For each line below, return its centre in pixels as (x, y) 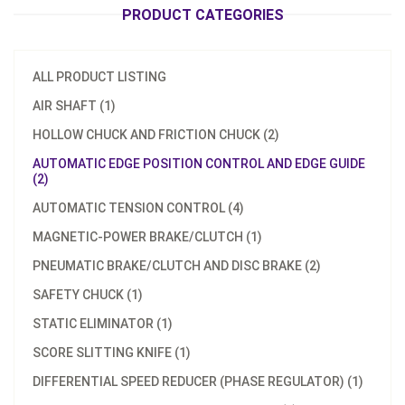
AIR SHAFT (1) (74, 106)
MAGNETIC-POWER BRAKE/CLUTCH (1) (147, 237)
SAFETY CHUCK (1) (88, 295)
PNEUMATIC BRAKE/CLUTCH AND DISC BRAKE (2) (177, 266)
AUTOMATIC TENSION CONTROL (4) (138, 208)
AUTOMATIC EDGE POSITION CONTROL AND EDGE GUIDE (199, 164)
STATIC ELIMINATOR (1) (103, 324)
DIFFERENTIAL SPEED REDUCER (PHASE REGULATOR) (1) (198, 381)
